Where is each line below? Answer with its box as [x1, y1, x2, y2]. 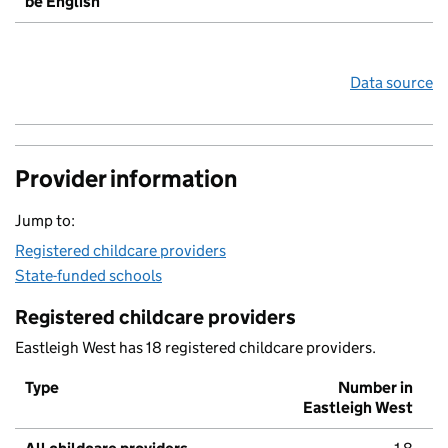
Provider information [15, 164, 237, 194]
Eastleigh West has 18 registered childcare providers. [15, 338, 376, 358]
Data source [350, 73, 433, 93]
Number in [338, 378, 413, 398]
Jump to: [15, 211, 75, 231]
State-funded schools [15, 266, 162, 286]
